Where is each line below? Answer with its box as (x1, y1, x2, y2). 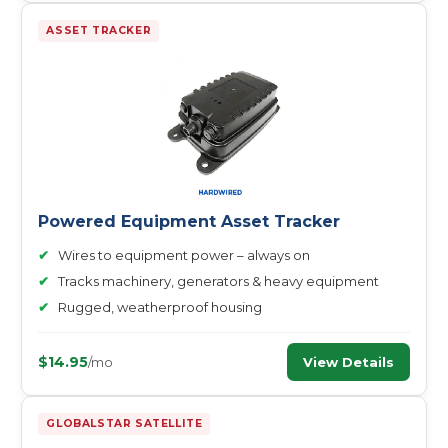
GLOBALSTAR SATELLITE (46, 417, 203, 430)
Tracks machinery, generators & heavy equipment (58, 273, 380, 289)
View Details (302, 354, 394, 370)
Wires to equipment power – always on (58, 247, 311, 263)
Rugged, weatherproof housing (58, 299, 263, 315)
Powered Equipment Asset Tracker (38, 212, 341, 231)
